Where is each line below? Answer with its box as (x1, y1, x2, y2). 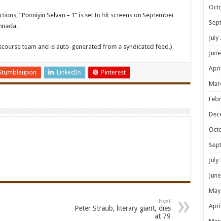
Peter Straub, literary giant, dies (74, 204, 171, 212)
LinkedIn (56, 69, 81, 76)
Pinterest (101, 69, 126, 76)
